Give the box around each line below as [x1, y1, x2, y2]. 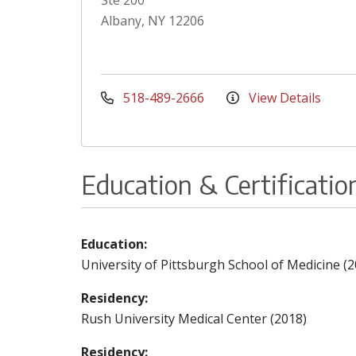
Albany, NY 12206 [101, 12, 204, 29]
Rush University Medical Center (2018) [81, 310, 307, 327]
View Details [246, 89, 321, 106]
